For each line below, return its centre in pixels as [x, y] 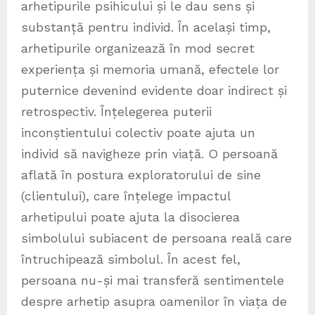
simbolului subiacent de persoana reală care [156, 238]
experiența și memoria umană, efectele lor [150, 69]
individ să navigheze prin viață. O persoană [149, 153]
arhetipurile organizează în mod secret [138, 48]
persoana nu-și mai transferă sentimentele [153, 280]
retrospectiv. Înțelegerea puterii [116, 111]
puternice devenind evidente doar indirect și [154, 90]
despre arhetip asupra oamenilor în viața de [154, 301]
